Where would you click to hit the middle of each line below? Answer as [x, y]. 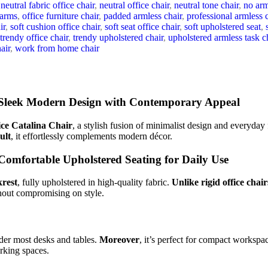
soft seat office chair [142, 26]
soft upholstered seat [223, 26]
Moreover [119, 239]
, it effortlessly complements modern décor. [92, 136]
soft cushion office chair [55, 26]
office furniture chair [60, 16]
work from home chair [57, 48]
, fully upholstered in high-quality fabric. [95, 182]
